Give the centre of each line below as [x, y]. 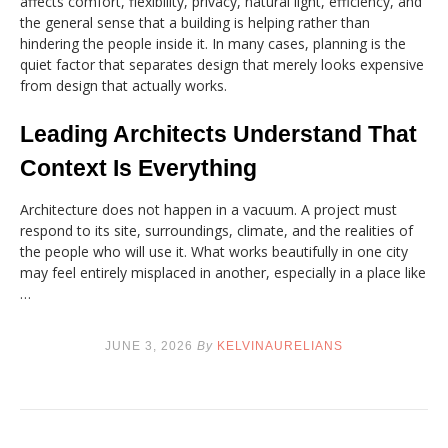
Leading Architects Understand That [218, 133]
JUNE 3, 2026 [149, 345]
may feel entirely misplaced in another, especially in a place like [223, 272]
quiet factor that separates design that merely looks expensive [222, 64]
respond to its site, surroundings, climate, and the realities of [216, 230]
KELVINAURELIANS [280, 345]
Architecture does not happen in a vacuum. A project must [208, 209]
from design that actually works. [123, 85]
